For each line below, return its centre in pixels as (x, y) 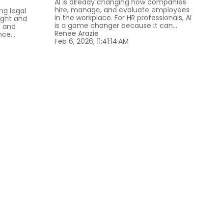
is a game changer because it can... (116, 26)
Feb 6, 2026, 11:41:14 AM (92, 41)
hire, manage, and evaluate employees (122, 10)
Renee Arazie (77, 34)
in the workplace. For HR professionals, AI (123, 18)
